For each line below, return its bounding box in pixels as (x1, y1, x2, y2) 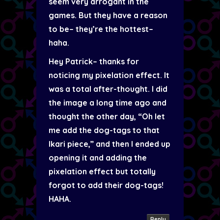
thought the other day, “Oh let (49, 111, 165, 121)
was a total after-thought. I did (49, 84, 167, 94)
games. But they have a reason (49, 10, 167, 20)
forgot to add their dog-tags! (49, 180, 164, 190)
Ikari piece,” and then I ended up (49, 139, 170, 149)
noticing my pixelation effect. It (49, 70, 169, 80)
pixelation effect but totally (49, 166, 156, 176)
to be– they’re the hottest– (49, 24, 153, 34)
